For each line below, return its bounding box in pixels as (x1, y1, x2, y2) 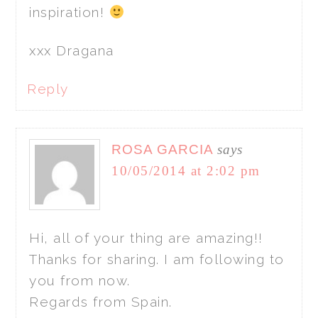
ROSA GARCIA (111, 141, 214, 157)
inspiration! (29, 4, 109, 20)
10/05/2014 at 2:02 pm (111, 163, 261, 178)
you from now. (29, 272, 131, 288)
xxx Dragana (29, 42, 114, 58)
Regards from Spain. (29, 293, 172, 309)
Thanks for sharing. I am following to (29, 251, 285, 267)
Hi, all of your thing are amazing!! (29, 229, 263, 246)
